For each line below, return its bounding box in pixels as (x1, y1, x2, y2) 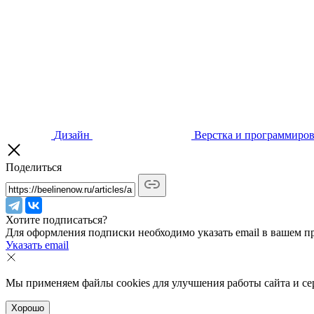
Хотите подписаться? (6, 213, 107, 226)
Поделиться (6, 161, 62, 173)
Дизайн (54, 128, 90, 141)
